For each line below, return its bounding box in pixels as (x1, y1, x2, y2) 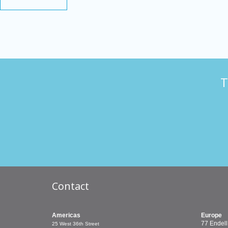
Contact (52, 179, 89, 193)
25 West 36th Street (52, 220, 99, 226)
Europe (201, 211, 222, 219)
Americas (52, 211, 80, 219)
